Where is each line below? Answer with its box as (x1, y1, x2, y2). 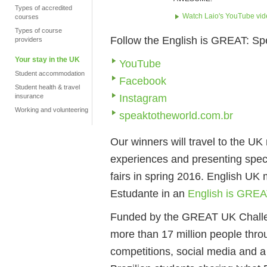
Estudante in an (110, 187, 188, 200)
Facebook (119, 74, 166, 87)
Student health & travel (15, 83, 80, 91)
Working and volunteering (15, 106, 88, 113)
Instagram (119, 92, 167, 104)
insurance (15, 92, 44, 100)
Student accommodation (15, 70, 85, 77)
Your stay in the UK (15, 55, 80, 64)
